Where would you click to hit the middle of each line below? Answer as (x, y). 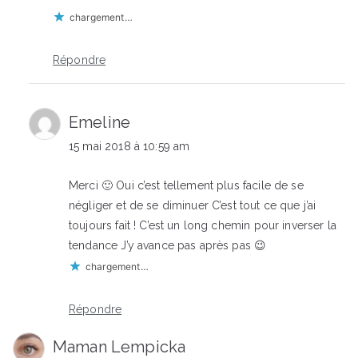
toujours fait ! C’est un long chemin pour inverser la (203, 226)
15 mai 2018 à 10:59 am (129, 147)
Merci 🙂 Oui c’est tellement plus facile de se (186, 186)
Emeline (100, 123)
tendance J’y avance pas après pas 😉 (168, 246)
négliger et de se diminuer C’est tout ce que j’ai (193, 206)
